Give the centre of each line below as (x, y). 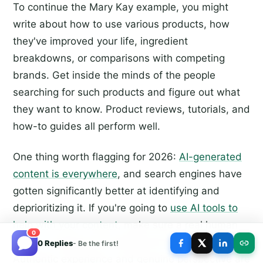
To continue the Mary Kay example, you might (121, 7)
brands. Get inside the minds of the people (114, 75)
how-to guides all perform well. (87, 127)
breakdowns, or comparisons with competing (119, 58)
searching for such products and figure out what (127, 92)
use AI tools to (204, 208)
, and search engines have (180, 174)
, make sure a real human (178, 225)
